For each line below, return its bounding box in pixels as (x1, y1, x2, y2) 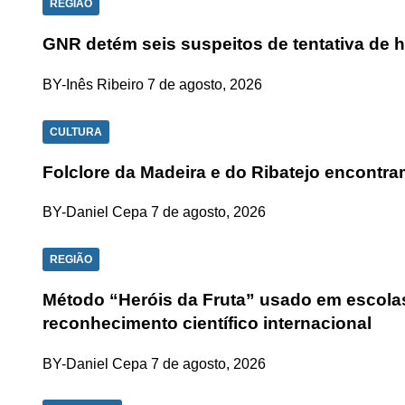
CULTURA (50, 125, 102, 138)
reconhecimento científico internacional (42, 314, 372, 334)
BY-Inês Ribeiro (42, 76, 144, 92)
